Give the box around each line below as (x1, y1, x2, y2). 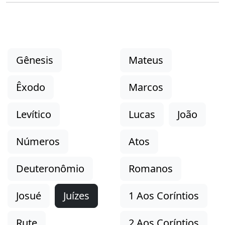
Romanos (129, 162, 173, 175)
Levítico (16, 107, 51, 121)
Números (16, 135, 60, 148)
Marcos (129, 80, 163, 94)
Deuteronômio (16, 162, 84, 175)
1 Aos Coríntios (129, 189, 199, 202)
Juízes (63, 189, 89, 202)
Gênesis (16, 53, 53, 67)
